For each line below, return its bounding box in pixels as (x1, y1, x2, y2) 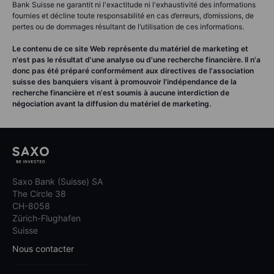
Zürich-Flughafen (12, 212, 81, 223)
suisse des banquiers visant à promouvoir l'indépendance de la (12, 77, 237, 87)
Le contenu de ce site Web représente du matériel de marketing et (12, 44, 248, 54)
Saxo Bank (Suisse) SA (12, 176, 103, 187)
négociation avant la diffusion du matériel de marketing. (12, 99, 213, 109)
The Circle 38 (12, 188, 66, 199)
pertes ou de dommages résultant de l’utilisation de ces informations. (12, 22, 244, 32)
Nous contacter (12, 243, 74, 254)
